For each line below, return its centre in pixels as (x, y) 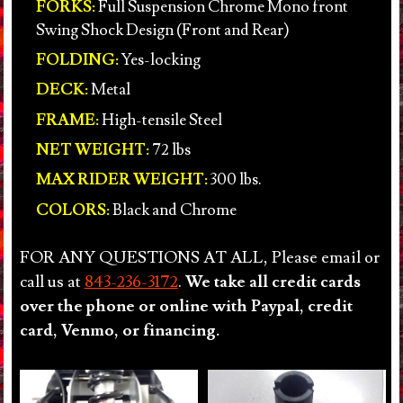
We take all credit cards (273, 282)
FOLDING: (77, 59)
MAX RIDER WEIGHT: (121, 180)
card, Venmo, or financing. (121, 331)
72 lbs (170, 150)
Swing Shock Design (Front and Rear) (162, 30)
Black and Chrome (173, 210)
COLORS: (72, 210)
